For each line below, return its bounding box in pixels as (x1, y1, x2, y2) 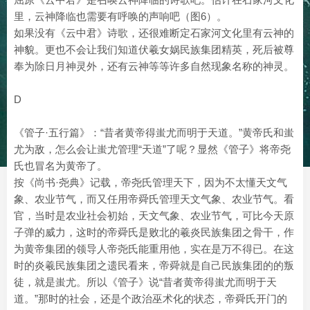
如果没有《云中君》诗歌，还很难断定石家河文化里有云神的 (14, 27, 294, 39)
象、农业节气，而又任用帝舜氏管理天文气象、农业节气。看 (14, 193, 294, 206)
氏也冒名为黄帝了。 (14, 160, 107, 172)
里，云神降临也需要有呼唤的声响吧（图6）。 (14, 10, 227, 23)
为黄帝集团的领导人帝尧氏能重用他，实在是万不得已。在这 (14, 243, 294, 255)
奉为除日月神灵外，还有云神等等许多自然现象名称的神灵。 (14, 60, 294, 73)
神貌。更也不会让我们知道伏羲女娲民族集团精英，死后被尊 (14, 44, 294, 56)
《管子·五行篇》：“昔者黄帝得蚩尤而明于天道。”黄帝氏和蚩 (14, 127, 294, 139)
